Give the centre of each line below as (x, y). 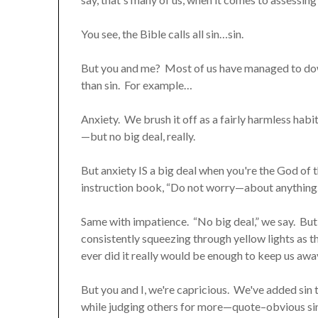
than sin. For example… (137, 84)
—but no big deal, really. (139, 136)
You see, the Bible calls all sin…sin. (165, 33)
